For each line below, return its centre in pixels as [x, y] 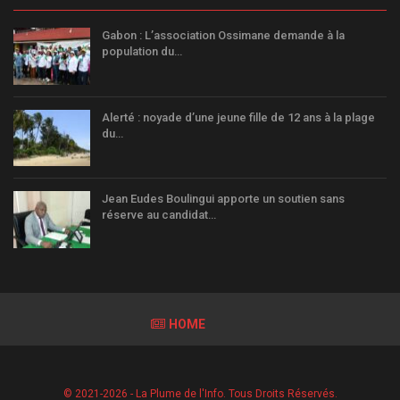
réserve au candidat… [159, 215]
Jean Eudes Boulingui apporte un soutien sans [223, 199]
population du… [142, 51]
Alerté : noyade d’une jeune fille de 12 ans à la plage [238, 117]
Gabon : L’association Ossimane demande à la [223, 35]
